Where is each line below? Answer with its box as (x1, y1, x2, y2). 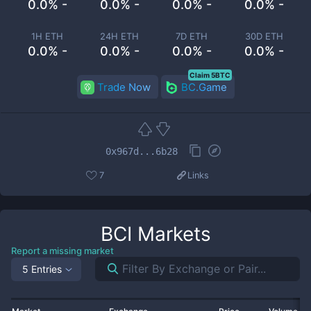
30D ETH (244, 31, 283, 42)
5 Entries (22, 262, 62, 275)
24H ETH (100, 31, 139, 42)
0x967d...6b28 (106, 145, 178, 157)
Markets (131, 222, 211, 246)
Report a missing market (11, 245, 114, 256)
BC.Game (180, 81, 227, 94)
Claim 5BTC (189, 71, 230, 79)
